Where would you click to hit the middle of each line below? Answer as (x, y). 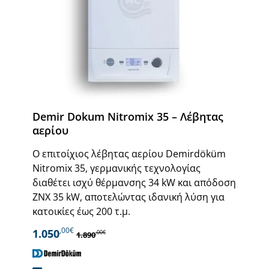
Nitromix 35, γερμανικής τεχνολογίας (116, 168)
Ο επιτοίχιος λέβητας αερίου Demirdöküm (129, 153)
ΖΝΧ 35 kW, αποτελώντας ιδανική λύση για (128, 197)
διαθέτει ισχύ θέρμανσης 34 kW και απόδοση (134, 182)
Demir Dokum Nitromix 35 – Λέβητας (128, 116)
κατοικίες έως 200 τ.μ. (81, 211)
